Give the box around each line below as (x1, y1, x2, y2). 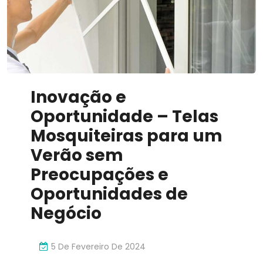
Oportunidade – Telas (31, 105, 218, 129)
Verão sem (31, 144, 123, 167)
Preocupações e (31, 163, 168, 187)
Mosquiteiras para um (31, 124, 222, 148)
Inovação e (31, 86, 126, 109)
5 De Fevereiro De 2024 (51, 240, 146, 252)
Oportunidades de (31, 183, 188, 206)
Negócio (31, 202, 102, 225)
